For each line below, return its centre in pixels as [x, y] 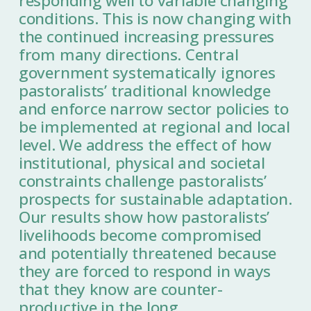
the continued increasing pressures [146, 37]
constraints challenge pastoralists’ [143, 181]
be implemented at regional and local [154, 127]
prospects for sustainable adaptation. [155, 199]
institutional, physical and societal [142, 163]
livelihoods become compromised [140, 235]
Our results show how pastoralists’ [144, 217]
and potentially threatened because [148, 253]
